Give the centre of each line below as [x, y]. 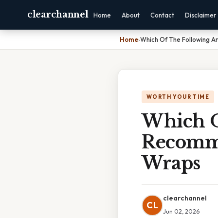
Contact [163, 15]
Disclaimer [201, 15]
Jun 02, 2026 [181, 211]
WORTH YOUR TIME [178, 97]
